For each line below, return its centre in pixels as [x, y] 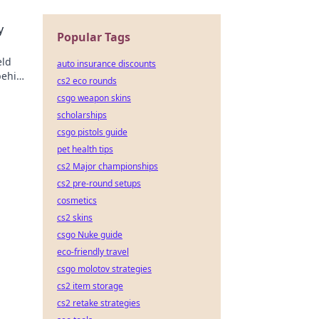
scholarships [82, 115]
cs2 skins [75, 218]
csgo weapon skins [94, 98]
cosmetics [77, 200]
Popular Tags [94, 37]
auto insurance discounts [106, 64]
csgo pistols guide [92, 132]
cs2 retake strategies [99, 303]
